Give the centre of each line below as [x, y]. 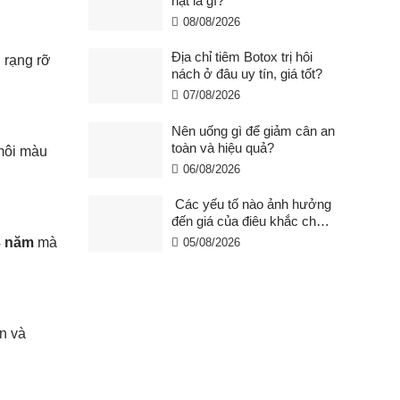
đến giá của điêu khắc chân [250, 221]
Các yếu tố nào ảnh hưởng [251, 204]
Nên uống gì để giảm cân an [253, 130]
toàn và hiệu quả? [222, 147]
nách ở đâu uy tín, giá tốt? [246, 74]
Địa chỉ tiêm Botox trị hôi [242, 57]
